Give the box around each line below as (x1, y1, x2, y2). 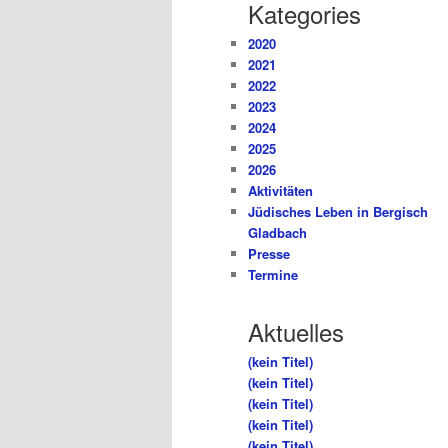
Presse (248, 244, 290, 264)
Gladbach (248, 223, 307, 243)
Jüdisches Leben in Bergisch (248, 202, 428, 222)
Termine (248, 265, 298, 285)
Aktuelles (248, 313, 344, 349)
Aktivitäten (248, 181, 313, 201)
